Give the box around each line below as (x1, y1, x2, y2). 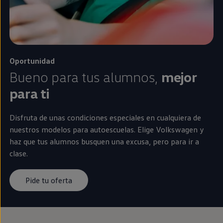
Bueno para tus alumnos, (9, 68, 161, 86)
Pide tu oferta (25, 175, 72, 185)
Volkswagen (155, 124, 198, 135)
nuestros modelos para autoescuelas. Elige (9, 124, 154, 135)
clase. (9, 148, 28, 159)
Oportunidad (9, 56, 55, 66)
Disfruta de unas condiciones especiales (9, 112, 144, 123)
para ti (9, 85, 49, 102)
